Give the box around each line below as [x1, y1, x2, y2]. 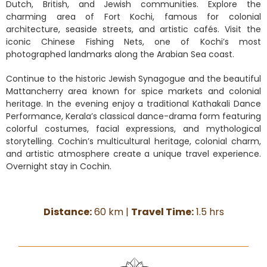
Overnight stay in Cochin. [6, 160, 111, 172]
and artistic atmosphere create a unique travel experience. [6, 147, 261, 160]
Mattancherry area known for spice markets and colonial [6, 85, 261, 97]
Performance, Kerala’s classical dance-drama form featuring [6, 110, 261, 122]
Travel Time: [131, 204, 194, 219]
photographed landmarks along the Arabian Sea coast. [6, 48, 234, 60]
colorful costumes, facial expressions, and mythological [6, 122, 261, 135]
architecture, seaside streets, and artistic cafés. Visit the [6, 23, 261, 35]
